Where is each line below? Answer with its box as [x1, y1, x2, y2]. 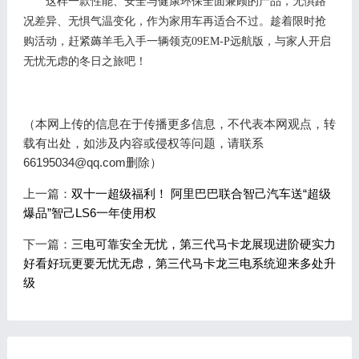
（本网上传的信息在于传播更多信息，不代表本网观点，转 [22, 116, 336, 131]
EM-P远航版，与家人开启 [202, 34, 331, 47]
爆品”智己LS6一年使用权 [22, 205, 156, 220]
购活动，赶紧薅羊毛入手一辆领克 [22, 34, 192, 47]
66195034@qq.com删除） [22, 155, 162, 169]
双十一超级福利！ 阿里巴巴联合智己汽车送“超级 [71, 186, 331, 200]
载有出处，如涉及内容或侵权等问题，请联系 [22, 135, 264, 150]
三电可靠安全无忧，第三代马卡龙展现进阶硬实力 [71, 236, 336, 251]
